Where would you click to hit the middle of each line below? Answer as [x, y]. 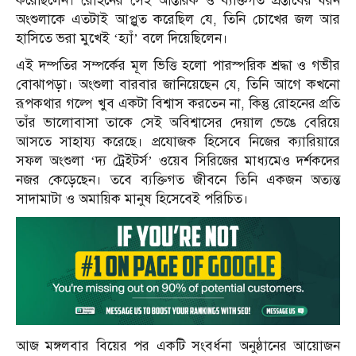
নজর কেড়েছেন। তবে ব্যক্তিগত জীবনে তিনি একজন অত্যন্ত [178, 180]
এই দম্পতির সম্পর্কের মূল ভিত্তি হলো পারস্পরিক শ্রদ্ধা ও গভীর [178, 65]
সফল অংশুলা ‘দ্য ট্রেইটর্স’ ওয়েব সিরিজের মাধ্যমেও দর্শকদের [178, 161]
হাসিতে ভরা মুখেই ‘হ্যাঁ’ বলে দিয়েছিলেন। [122, 38]
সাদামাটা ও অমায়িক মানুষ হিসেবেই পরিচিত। [132, 199]
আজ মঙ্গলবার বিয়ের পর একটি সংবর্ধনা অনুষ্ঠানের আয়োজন [178, 346]
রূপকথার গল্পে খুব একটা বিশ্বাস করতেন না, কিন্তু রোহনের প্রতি [178, 103]
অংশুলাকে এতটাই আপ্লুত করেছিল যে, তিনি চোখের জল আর [178, 19]
